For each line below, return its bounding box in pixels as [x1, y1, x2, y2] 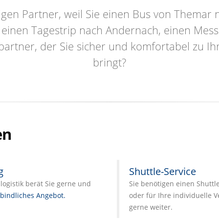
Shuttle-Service [129, 165, 196, 178]
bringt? [93, 55, 126, 70]
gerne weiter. [129, 202, 173, 212]
